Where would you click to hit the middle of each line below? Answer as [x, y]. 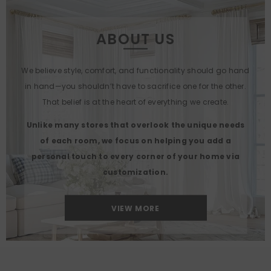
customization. [135, 172]
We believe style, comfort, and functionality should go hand [135, 70]
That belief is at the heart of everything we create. [135, 102]
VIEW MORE [135, 208]
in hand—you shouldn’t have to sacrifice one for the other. [135, 86]
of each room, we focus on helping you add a [135, 140]
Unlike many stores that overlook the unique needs [135, 125]
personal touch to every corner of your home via [135, 156]
